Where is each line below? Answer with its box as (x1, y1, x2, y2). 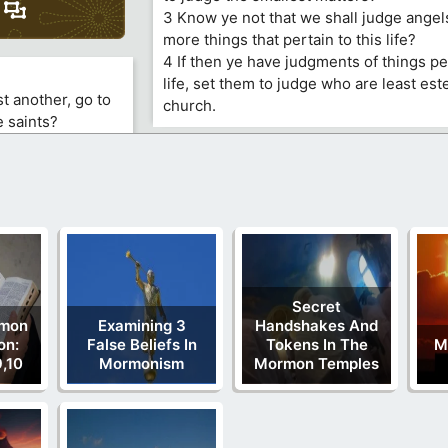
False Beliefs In (86, 335, 197, 355)
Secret (292, 297, 341, 317)
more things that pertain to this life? (162, 30, 416, 50)
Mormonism (99, 354, 184, 374)
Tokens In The (265, 335, 368, 355)
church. (162, 96, 216, 116)
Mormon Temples (254, 354, 379, 374)
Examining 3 (97, 316, 186, 336)
